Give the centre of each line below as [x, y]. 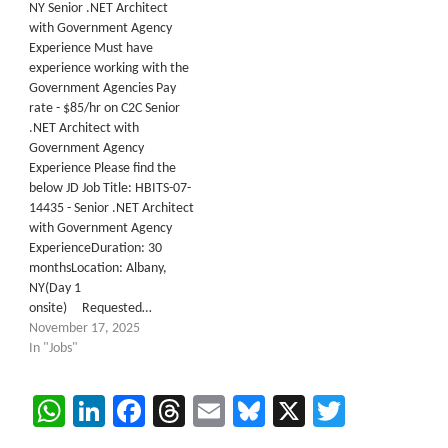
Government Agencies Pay [102, 88]
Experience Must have [91, 48]
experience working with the [109, 68]
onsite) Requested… [90, 308]
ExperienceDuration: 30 [95, 248]
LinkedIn [159, 411]
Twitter [391, 411]
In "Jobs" [53, 348]
